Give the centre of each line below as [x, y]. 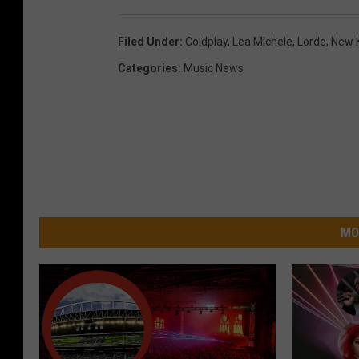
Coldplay [206, 41]
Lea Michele [262, 41]
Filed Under [149, 41]
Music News [214, 68]
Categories [148, 68]
